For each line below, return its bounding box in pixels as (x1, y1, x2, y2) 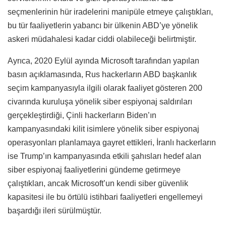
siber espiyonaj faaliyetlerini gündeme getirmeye (8, 165, 181, 174)
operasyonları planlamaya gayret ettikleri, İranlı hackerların (8, 138, 216, 147)
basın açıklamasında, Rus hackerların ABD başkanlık (8, 70, 197, 79)
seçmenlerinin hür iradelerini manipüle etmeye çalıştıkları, (8, 7, 213, 16)
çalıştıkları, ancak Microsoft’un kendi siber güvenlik (8, 179, 188, 188)
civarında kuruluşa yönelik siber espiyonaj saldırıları (8, 97, 192, 106)
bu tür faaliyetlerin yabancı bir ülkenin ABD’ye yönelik (8, 21, 198, 30)
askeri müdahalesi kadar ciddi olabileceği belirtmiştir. (8, 34, 196, 43)
